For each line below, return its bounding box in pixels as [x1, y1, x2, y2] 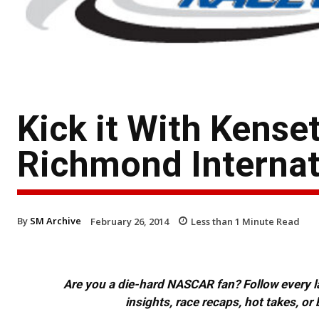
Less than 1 [191, 214, 240, 228]
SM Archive [30, 214, 81, 227]
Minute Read [240, 214, 300, 228]
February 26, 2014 [90, 214, 169, 228]
